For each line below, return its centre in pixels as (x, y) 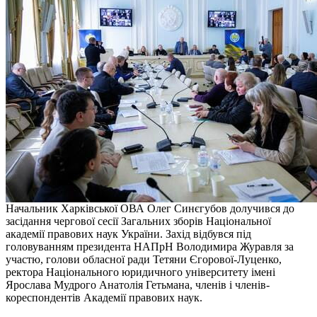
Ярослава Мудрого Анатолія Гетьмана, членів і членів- (138, 284)
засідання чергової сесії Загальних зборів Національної (138, 221)
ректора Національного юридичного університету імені (140, 272)
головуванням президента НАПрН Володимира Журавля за (150, 246)
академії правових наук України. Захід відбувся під (128, 234)
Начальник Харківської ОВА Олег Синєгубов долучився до (150, 208)
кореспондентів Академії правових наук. (104, 297)
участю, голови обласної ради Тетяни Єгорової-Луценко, (144, 259)
